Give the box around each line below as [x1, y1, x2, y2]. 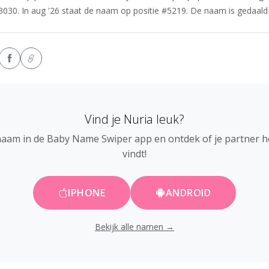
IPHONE [68, 186, 106, 200]
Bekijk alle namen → [95, 221, 174, 233]
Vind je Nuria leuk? [85, 111, 184, 128]
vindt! [122, 147, 147, 161]
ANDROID [165, 186, 211, 200]
